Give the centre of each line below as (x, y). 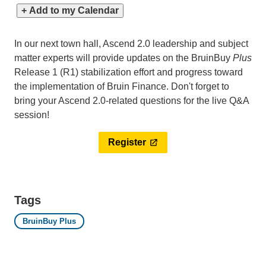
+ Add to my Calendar (70, 10)
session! (32, 115)
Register (127, 142)
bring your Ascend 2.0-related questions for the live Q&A (132, 100)
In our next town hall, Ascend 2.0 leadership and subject (131, 43)
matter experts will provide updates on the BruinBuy (123, 58)
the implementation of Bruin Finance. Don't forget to (122, 86)
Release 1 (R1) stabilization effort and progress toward (129, 72)
